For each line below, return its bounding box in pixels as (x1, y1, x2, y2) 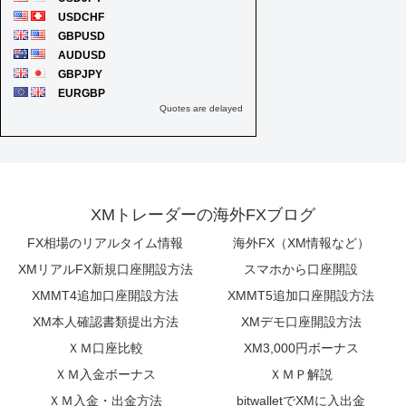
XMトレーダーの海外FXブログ (91, 205, 315, 224)
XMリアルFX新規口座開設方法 (17, 261, 193, 276)
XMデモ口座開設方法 (240, 314, 362, 329)
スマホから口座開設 (244, 261, 358, 276)
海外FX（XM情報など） (232, 235, 370, 250)
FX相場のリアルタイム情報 (27, 235, 183, 250)
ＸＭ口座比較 (67, 340, 143, 355)
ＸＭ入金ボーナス (54, 366, 156, 382)
